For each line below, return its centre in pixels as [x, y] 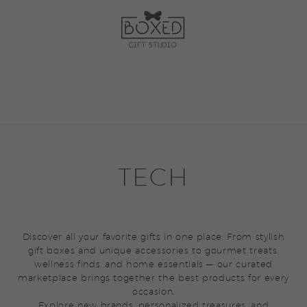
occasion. [153, 291]
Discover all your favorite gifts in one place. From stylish [153, 236]
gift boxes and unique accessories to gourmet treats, [153, 250]
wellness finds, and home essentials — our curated [153, 264]
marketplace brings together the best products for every [153, 278]
